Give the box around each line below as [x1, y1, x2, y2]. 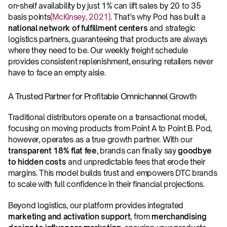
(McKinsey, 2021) [50, 12, 110, 22]
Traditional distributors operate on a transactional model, [8, 112, 207, 122]
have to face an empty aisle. [8, 68, 106, 78]
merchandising [152, 212, 207, 221]
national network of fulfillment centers [8, 23, 149, 33]
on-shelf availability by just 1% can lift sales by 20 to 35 [8, 1, 201, 11]
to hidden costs [8, 157, 66, 167]
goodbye [178, 146, 212, 156]
